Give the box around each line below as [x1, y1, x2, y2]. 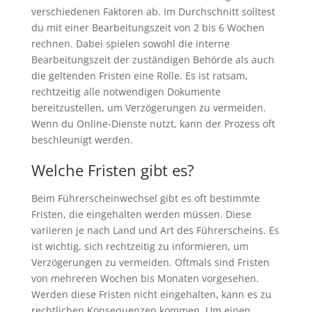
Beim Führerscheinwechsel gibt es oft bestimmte [31, 191, 260, 205]
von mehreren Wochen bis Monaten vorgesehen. [31, 271, 259, 285]
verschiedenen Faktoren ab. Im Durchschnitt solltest [31, 4, 275, 18]
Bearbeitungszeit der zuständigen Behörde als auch [31, 52, 274, 66]
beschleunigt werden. [31, 132, 133, 146]
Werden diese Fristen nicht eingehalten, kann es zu [31, 287, 272, 301]
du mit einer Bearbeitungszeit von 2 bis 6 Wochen [31, 20, 265, 34]
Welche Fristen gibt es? [31, 159, 194, 180]
